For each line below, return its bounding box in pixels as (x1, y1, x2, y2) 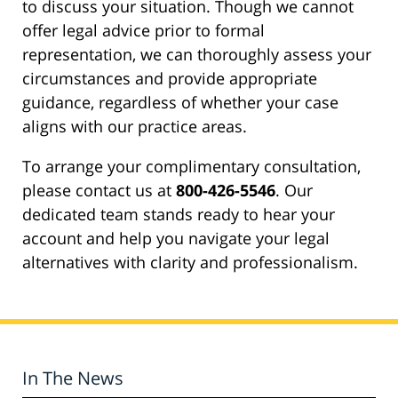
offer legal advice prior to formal (22, 20, 265, 42)
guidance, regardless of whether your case (22, 92, 338, 114)
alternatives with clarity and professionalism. (22, 251, 358, 274)
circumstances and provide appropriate (22, 68, 317, 90)
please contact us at (22, 179, 176, 202)
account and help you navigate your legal (22, 227, 330, 250)
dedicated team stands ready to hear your (22, 203, 335, 226)
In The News (22, 366, 123, 391)
